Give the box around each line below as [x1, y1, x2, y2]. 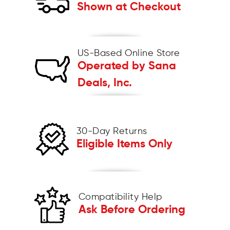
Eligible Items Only [76, 139, 172, 150]
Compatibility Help [78, 193, 162, 202]
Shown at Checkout [76, 1, 181, 13]
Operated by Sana [77, 60, 176, 72]
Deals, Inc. [77, 77, 132, 89]
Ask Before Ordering [78, 204, 185, 216]
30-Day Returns [76, 127, 147, 137]
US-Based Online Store [77, 48, 180, 58]
